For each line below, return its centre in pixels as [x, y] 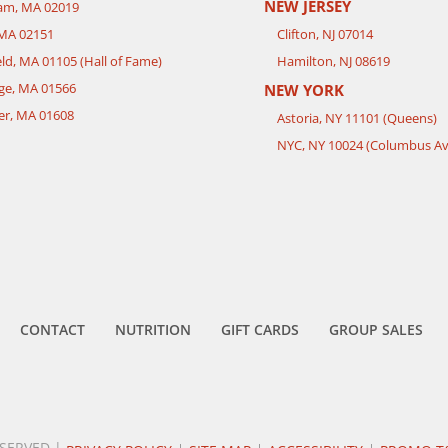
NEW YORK [304, 90]
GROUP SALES [375, 330]
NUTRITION [152, 330]
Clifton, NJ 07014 [325, 34]
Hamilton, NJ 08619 [333, 61]
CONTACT [52, 330]
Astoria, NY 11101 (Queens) [357, 118]
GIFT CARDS [259, 330]
